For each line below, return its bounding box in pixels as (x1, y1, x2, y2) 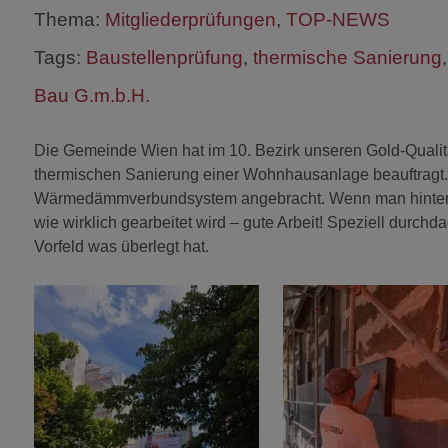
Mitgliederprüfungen (105, 8, 276, 30)
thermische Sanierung (253, 46, 442, 68)
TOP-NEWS (286, 8, 390, 30)
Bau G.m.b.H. (34, 84, 150, 106)
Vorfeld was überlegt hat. (34, 237, 209, 255)
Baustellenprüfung (86, 46, 243, 68)
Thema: (34, 8, 105, 30)
